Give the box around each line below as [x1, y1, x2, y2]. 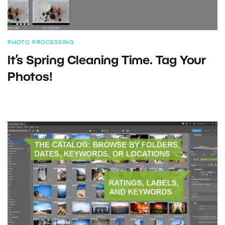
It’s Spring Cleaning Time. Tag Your [8, 56, 206, 67]
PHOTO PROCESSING [8, 40, 74, 46]
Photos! [8, 72, 53, 84]
